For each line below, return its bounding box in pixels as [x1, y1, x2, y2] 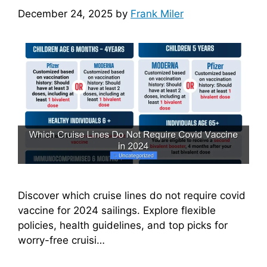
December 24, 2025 [18, 7, 113, 20]
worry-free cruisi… [18, 234, 105, 247]
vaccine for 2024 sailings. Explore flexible [18, 204, 216, 217]
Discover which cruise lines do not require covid [18, 190, 246, 202]
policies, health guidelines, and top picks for [18, 219, 228, 232]
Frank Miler [131, 7, 184, 20]
